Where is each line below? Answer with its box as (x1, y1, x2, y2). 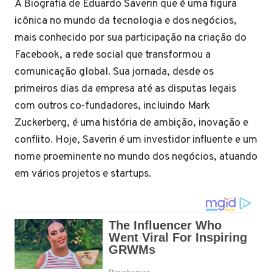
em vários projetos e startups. (15, 167, 151, 181)
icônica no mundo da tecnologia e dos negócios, (15, 14, 237, 28)
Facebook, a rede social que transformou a (15, 48, 211, 62)
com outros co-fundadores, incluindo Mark (15, 99, 210, 113)
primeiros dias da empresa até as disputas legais (15, 82, 236, 96)
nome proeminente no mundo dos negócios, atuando (15, 150, 257, 164)
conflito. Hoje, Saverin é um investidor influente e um (15, 133, 257, 147)
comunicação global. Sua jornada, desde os (15, 65, 214, 79)
